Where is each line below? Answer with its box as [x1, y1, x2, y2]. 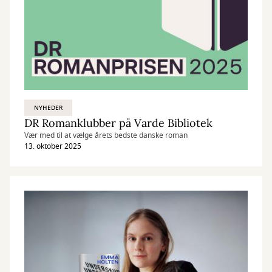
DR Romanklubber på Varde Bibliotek [24, 116, 212, 130]
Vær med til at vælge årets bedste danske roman [24, 130, 188, 141]
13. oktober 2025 [24, 141, 81, 152]
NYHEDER [34, 103, 63, 112]
